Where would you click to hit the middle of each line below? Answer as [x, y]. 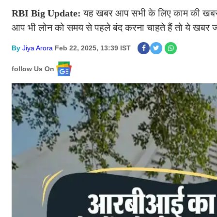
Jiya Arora [38, 48]
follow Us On [33, 69]
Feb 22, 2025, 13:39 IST [93, 48]
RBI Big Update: [47, 13]
